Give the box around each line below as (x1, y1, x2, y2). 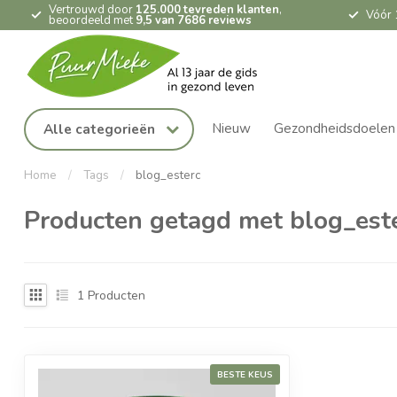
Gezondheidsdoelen (274, 119, 395, 138)
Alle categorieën (43, 120, 159, 139)
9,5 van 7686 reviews (136, 12, 252, 28)
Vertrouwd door (49, 2, 136, 18)
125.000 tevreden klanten (136, 2, 279, 18)
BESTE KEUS (217, 369, 273, 381)
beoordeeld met (49, 12, 136, 28)
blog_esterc (136, 167, 200, 184)
